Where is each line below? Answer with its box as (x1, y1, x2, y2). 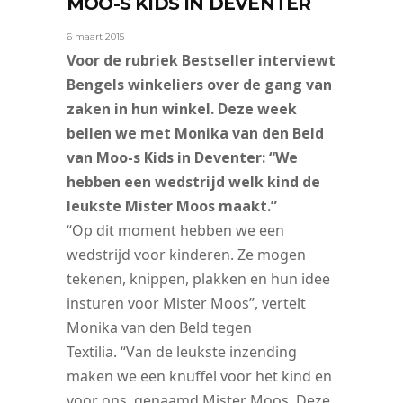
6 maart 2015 (67, 30, 124, 42)
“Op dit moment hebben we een (67, 219, 284, 240)
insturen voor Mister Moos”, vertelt (67, 292, 306, 313)
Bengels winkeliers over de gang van (67, 74, 332, 94)
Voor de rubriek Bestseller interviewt (67, 49, 336, 70)
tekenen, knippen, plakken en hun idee (67, 268, 330, 289)
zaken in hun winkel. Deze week (67, 98, 297, 119)
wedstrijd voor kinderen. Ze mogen (67, 244, 306, 264)
